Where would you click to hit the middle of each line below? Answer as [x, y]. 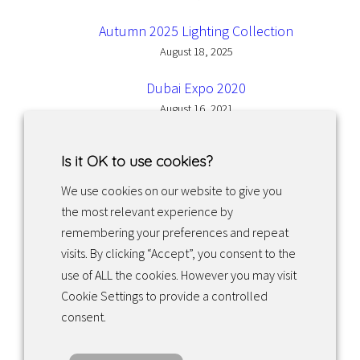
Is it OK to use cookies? [137, 161]
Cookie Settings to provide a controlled [164, 295]
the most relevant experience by [147, 212]
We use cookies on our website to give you [172, 190]
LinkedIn [194, 222]
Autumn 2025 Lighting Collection [196, 31]
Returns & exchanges [108, 277]
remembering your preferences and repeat [175, 233]
